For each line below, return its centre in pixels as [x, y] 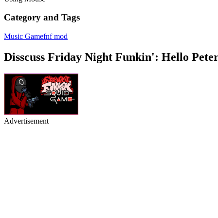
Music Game [24, 36]
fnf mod [55, 36]
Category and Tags [42, 18]
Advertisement [26, 121]
